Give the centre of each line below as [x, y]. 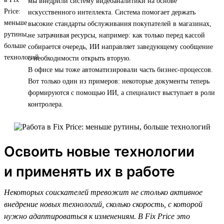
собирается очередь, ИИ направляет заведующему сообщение [120, 46]
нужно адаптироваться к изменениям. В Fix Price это [97, 216]
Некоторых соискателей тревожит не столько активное [103, 192]
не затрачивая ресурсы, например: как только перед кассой [116, 35]
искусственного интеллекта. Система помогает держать [112, 12]
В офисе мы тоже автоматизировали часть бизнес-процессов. [120, 69]
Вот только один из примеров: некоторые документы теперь [119, 81]
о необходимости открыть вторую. [79, 58]
